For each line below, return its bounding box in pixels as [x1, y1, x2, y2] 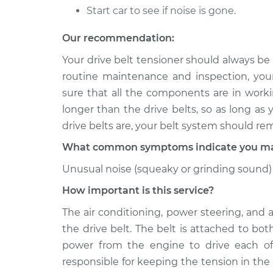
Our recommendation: [62, 32, 174, 44]
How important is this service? [62, 185, 214, 196]
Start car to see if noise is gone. [87, 5, 236, 16]
